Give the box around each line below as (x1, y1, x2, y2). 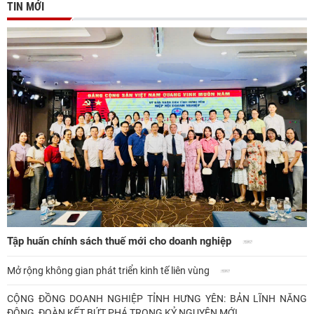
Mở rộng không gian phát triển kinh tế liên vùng (7, 264, 212, 276)
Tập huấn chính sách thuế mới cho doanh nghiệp (7, 235, 234, 248)
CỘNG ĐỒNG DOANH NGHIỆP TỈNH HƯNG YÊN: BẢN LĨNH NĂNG (7, 293, 307, 305)
